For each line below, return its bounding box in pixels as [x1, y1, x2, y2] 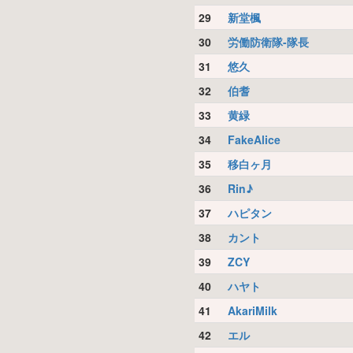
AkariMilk [227, 303, 277, 318]
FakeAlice [227, 132, 281, 147]
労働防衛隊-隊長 [227, 34, 309, 50]
